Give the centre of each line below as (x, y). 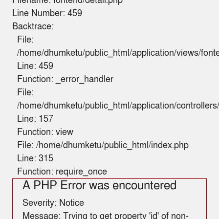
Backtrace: (33, 27)
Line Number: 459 (47, 14)
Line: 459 (35, 66)
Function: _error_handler (65, 80)
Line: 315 (35, 159)
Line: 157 (35, 119)
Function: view (45, 132)
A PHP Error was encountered (99, 186)
